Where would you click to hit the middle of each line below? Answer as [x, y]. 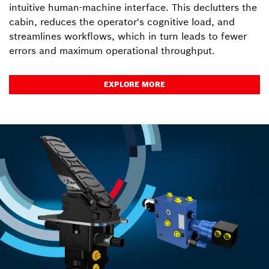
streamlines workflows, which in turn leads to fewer [128, 36]
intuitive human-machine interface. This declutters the [133, 8]
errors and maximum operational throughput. [112, 51]
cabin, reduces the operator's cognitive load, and [122, 22]
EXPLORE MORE [134, 85]
